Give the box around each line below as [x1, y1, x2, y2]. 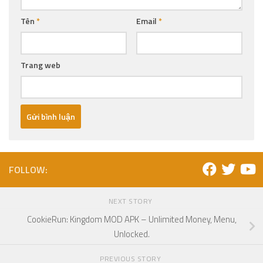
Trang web [21, 59, 60, 72]
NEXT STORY [108, 195, 155, 207]
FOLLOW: [9, 163, 48, 177]
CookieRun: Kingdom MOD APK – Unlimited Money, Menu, [26, 213, 237, 227]
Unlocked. [113, 227, 150, 241]
